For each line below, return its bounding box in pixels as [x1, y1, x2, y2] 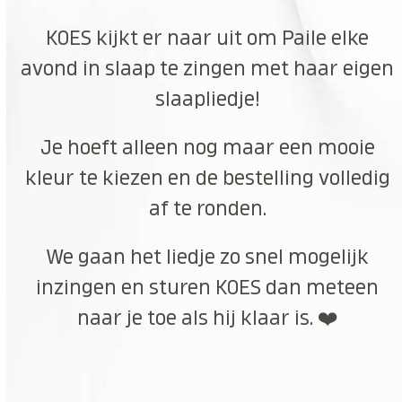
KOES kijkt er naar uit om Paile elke [46, 28, 370, 48]
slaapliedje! [154, 89, 260, 109]
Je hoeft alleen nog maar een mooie [39, 137, 375, 158]
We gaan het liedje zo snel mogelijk [46, 247, 370, 267]
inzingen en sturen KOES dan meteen [36, 277, 380, 298]
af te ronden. [148, 198, 267, 219]
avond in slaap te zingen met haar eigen [21, 58, 395, 79]
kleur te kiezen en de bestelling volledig [24, 168, 390, 188]
